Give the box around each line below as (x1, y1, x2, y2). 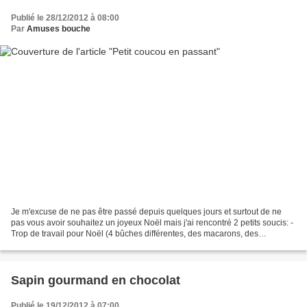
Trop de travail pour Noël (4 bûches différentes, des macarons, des (11, 229, 258, 239)
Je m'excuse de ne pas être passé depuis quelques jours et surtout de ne (11, 207, 282, 217)
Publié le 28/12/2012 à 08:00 (11, 12, 119, 23)
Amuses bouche (27, 23, 90, 34)
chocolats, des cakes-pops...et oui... (11, 240, 143, 250)
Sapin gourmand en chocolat (11, 273, 180, 288)
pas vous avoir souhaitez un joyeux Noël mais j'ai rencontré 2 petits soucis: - (11, 218, 293, 228)
